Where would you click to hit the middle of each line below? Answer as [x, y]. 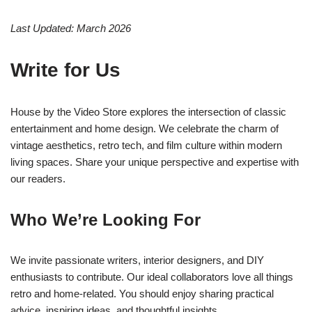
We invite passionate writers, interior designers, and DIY [137, 260]
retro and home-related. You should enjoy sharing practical [142, 294]
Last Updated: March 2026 [71, 29]
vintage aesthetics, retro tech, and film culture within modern [146, 146]
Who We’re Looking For [106, 220]
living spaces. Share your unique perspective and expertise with [155, 162]
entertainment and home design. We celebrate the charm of [145, 129]
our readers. [38, 179]
